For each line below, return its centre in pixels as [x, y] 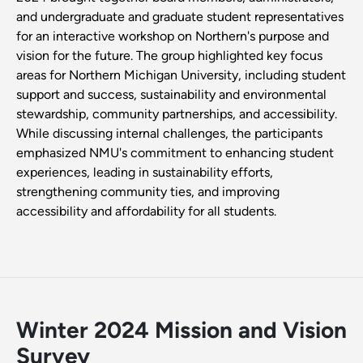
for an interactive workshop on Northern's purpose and [173, 36]
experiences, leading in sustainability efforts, [145, 173]
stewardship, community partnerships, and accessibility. [177, 114]
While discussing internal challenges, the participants [169, 134]
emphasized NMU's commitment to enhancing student [175, 153]
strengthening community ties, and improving [148, 192]
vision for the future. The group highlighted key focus [169, 56]
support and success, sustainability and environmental [171, 95]
